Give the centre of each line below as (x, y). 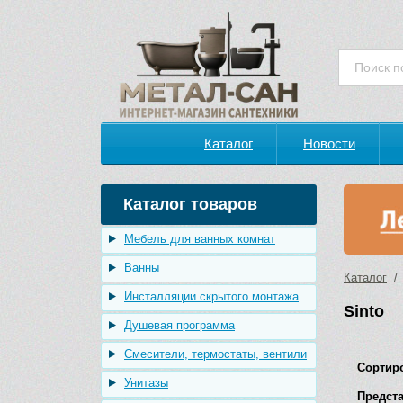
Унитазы (146, 383)
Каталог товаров (190, 204)
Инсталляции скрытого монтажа (211, 296)
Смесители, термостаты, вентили (215, 354)
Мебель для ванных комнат (200, 239)
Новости (329, 143)
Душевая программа (179, 325)
